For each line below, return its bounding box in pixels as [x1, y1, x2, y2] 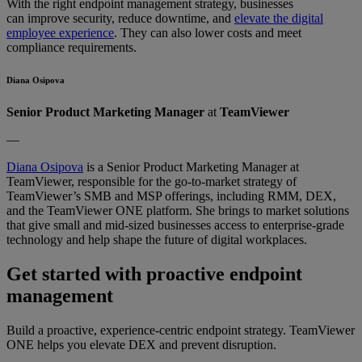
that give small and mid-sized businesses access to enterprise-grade [6, 217, 344, 232]
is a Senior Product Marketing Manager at [83, 159, 299, 174]
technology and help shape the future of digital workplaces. [6, 232, 307, 246]
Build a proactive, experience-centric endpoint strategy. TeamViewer [6, 322, 355, 337]
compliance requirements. [6, 40, 137, 54]
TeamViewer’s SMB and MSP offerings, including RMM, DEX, [6, 188, 336, 203]
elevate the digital [234, 11, 323, 25]
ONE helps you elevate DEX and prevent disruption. [6, 337, 276, 351]
